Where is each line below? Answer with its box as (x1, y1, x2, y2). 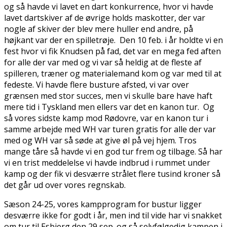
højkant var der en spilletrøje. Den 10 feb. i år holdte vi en (4, 34, 223, 46)
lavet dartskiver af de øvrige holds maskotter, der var (4, 12, 205, 23)
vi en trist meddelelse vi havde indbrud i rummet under (4, 157, 210, 168)
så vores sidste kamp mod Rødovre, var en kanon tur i (4, 112, 208, 124)
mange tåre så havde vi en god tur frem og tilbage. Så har (4, 145, 222, 157)
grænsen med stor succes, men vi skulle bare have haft (4, 90, 212, 101)
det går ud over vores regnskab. (4, 179, 126, 191)
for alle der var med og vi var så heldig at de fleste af (4, 56, 202, 68)
